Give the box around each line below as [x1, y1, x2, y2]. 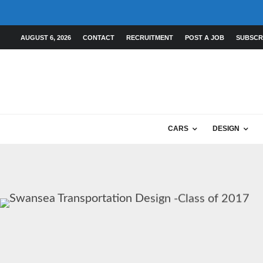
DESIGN [213, 124, 240, 133]
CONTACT [83, 33, 114, 41]
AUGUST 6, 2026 [21, 33, 71, 41]
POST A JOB [185, 33, 224, 41]
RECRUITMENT [126, 33, 173, 41]
